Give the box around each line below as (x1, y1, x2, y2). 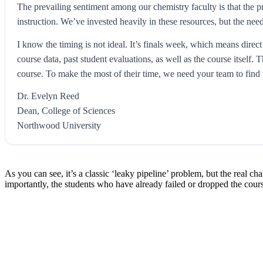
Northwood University (17, 120, 101, 131)
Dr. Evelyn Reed (17, 91, 79, 102)
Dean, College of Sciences (17, 106, 115, 116)
